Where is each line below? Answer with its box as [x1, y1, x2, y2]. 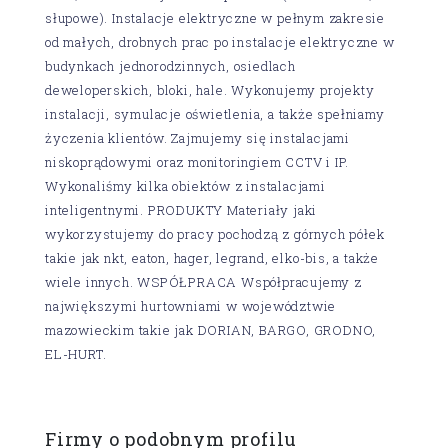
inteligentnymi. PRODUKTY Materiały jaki [45, 200, 318, 219]
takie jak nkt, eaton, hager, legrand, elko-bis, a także [45, 248, 379, 267]
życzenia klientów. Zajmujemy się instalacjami [45, 128, 350, 147]
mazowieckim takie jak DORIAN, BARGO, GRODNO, [45, 320, 377, 339]
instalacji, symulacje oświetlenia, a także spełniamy [45, 104, 385, 123]
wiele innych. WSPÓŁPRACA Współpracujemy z [45, 272, 362, 291]
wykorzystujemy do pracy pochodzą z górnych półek [45, 224, 385, 243]
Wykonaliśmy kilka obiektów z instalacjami [45, 176, 326, 195]
